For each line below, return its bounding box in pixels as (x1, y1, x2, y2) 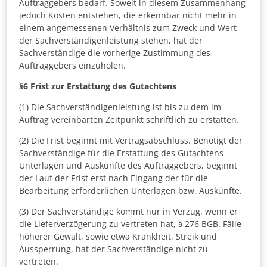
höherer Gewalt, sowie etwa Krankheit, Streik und (19, 231, 217, 243)
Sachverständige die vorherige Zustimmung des (19, 47, 210, 59)
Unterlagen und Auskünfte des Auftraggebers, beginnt (19, 160, 237, 172)
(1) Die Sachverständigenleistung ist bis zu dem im (19, 101, 221, 113)
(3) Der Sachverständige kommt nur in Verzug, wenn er (19, 206, 238, 218)
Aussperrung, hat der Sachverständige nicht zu (19, 243, 208, 255)
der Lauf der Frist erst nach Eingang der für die (19, 172, 208, 184)
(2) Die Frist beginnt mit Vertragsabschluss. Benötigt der (19, 135, 243, 147)
